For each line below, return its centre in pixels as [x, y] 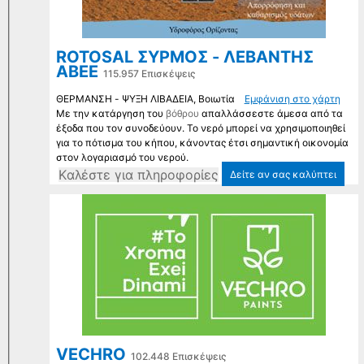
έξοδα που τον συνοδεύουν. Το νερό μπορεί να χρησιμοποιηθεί [200, 128]
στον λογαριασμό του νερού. [122, 158]
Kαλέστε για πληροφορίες [138, 175]
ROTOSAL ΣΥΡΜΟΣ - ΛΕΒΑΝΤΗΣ [184, 57]
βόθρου [182, 114]
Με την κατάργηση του [110, 114]
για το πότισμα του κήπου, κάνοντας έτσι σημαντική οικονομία [202, 143]
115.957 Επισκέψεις [149, 74]
